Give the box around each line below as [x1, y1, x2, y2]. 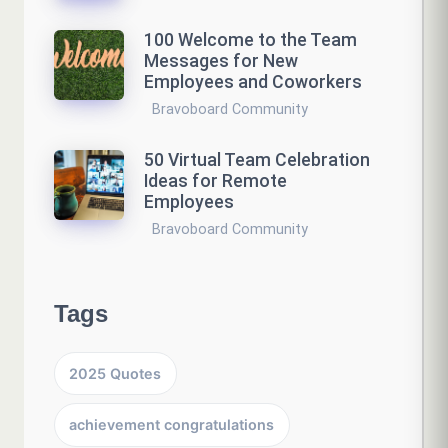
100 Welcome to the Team [144, 30, 357, 51]
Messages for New [144, 51, 298, 72]
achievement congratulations [69, 416, 275, 434]
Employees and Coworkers [144, 72, 362, 93]
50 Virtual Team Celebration [144, 150, 370, 171]
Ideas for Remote [144, 171, 287, 192]
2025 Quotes [69, 365, 162, 383]
